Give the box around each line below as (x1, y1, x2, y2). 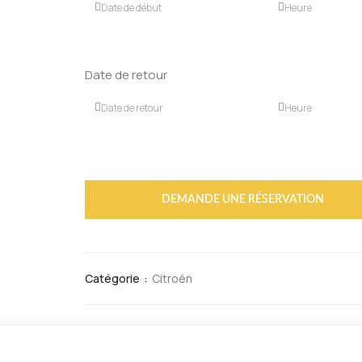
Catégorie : (85, 270, 153, 286)
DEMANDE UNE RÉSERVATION (162, 193, 325, 205)
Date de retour (85, 65, 168, 83)
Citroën (152, 270, 193, 286)
